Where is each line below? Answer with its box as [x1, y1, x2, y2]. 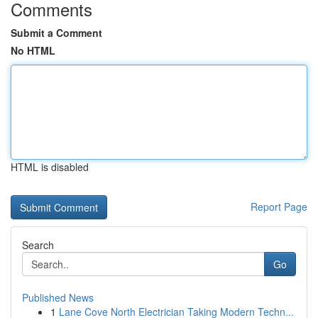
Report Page [251, 199, 307, 214]
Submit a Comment [11, 26, 102, 40]
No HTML [11, 43, 55, 57]
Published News [22, 290, 94, 305]
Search [22, 238, 54, 252]
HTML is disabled [11, 160, 89, 174]
